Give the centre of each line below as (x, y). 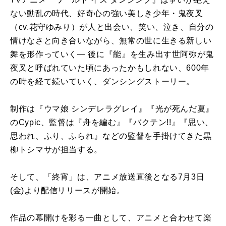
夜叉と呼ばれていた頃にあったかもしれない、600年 (110, 68)
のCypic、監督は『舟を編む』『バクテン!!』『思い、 (112, 123)
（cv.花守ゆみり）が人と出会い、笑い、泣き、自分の (112, 27)
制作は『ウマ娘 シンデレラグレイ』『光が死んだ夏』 (112, 109)
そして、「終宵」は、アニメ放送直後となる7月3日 (107, 177)
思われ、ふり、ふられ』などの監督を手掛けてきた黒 (111, 136)
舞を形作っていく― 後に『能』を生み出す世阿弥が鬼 (112, 54)
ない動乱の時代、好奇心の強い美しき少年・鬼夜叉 (107, 14)
